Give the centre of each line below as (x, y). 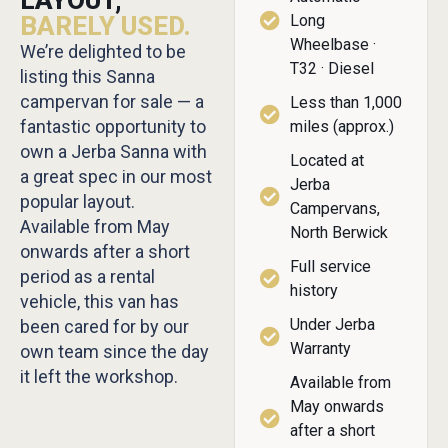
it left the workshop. (99, 377)
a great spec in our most (116, 177)
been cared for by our (104, 327)
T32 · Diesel (332, 69)
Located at (327, 161)
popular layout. (77, 202)
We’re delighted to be (103, 52)
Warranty (320, 349)
